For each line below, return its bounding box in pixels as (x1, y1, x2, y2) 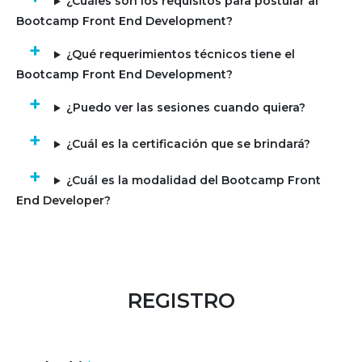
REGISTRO (127, 288, 235, 314)
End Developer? (16, 193, 111, 208)
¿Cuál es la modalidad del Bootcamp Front (65, 173, 321, 188)
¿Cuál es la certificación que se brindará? (65, 137, 310, 152)
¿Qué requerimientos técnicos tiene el (65, 47, 295, 62)
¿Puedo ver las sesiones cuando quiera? (65, 100, 305, 116)
